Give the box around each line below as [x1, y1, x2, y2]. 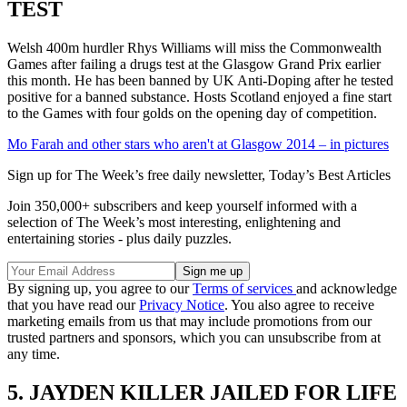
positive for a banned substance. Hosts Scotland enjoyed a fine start [7, 88, 392, 104]
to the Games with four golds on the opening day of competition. [7, 104, 377, 121]
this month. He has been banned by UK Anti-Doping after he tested [7, 72, 393, 88]
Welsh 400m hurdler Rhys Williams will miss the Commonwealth [7, 39, 382, 55]
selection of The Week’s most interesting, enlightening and [7, 213, 341, 230]
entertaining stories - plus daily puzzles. [7, 230, 232, 246]
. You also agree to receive [224, 296, 374, 313]
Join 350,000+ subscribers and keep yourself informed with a [7, 197, 357, 213]
